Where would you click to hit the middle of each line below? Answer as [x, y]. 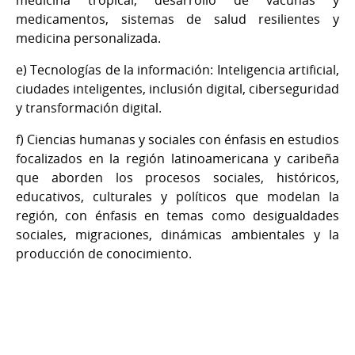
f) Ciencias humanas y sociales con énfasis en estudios [177, 139]
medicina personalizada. [88, 38]
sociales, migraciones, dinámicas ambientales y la [177, 234]
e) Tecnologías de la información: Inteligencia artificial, [177, 69]
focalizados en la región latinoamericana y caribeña [177, 158]
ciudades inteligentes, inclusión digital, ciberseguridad [177, 88]
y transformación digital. [89, 107]
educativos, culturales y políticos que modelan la [177, 196]
